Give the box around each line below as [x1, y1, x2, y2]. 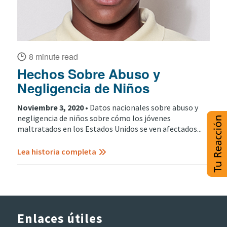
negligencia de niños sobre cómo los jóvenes [17, 112, 171, 123]
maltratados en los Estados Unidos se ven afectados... [17, 123, 202, 134]
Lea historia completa [17, 146, 96, 157]
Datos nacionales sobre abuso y [89, 102, 198, 112]
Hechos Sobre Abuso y [17, 64, 160, 83]
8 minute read [28, 51, 78, 62]
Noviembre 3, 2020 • [17, 102, 90, 112]
